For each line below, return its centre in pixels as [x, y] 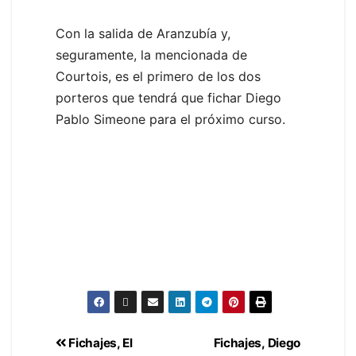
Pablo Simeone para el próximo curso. [170, 120]
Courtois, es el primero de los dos [158, 77]
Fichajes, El [99, 342]
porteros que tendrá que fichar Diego [168, 98]
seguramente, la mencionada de [151, 55]
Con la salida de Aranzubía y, [143, 34]
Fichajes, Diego [257, 342]
